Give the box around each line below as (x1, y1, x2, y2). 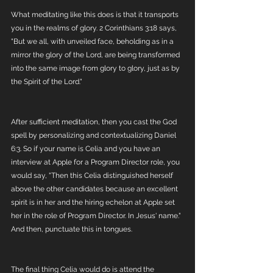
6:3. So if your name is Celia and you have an (11, 144, 162, 153)
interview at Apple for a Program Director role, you (11, 158, 182, 166)
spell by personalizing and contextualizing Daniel (11, 131, 178, 140)
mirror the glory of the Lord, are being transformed (11, 51, 182, 59)
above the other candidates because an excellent (11, 185, 180, 193)
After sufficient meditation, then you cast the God (11, 118, 179, 126)
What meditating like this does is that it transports (11, 10, 180, 19)
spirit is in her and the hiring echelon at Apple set (11, 198, 177, 207)
